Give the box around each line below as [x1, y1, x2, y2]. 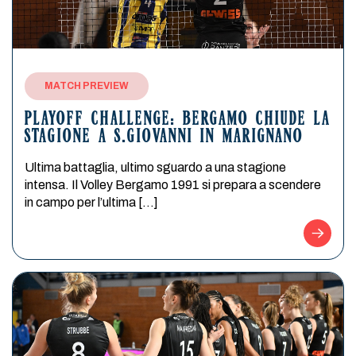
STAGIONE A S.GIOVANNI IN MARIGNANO [25, 129, 304, 147]
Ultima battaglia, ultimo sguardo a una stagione [25, 161, 286, 174]
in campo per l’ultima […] [25, 195, 158, 209]
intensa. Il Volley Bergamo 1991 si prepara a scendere [25, 178, 321, 192]
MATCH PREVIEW [44, 80, 129, 91]
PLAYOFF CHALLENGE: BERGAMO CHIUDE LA [25, 111, 331, 130]
